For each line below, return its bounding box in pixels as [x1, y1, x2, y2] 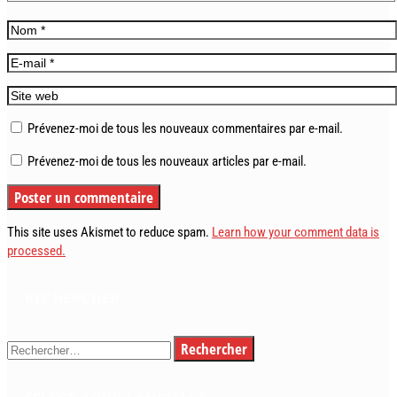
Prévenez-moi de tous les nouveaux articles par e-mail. [27, 152, 307, 169]
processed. [7, 242, 66, 259]
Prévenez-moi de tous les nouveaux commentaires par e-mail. [27, 120, 343, 136]
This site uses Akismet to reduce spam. [7, 223, 212, 240]
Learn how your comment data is [212, 223, 379, 240]
